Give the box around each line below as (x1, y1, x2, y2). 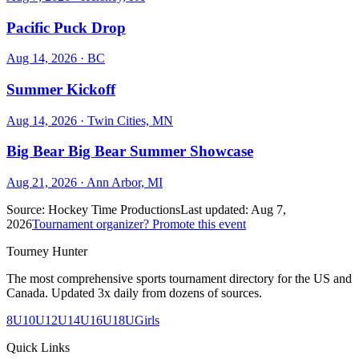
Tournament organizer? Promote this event (32, 217, 246, 232)
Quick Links (6, 341, 70, 355)
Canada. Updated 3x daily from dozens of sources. (6, 286, 262, 301)
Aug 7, (251, 203, 286, 217)
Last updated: (180, 203, 248, 217)
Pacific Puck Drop (6, 18, 126, 36)
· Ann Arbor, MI (77, 175, 163, 190)
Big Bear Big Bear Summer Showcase (6, 143, 253, 160)
